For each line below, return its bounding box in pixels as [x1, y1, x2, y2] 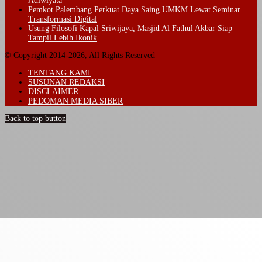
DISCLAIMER [28, 87, 78, 96]
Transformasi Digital [28, 14, 97, 23]
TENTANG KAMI [28, 68, 91, 77]
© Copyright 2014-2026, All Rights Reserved [5, 50, 155, 60]
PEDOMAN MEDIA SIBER [28, 96, 123, 105]
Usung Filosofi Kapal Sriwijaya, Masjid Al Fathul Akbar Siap [28, 23, 232, 33]
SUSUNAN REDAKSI [28, 77, 105, 87]
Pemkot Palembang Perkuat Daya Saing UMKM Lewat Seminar [28, 5, 240, 14]
